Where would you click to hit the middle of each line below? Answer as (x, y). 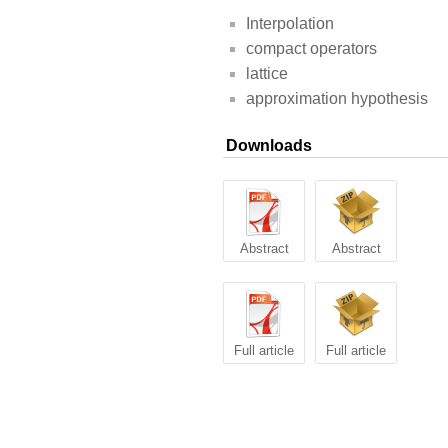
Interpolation (290, 24)
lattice (267, 74)
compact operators (311, 49)
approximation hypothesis (337, 99)
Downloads (269, 146)
